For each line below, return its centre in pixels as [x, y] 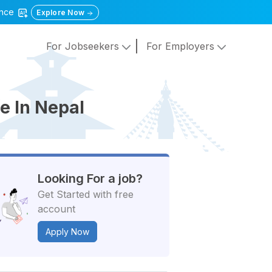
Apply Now [68, 232]
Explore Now [62, 12]
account [57, 209]
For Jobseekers [84, 46]
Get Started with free [86, 194]
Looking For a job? [90, 178]
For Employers [182, 46]
